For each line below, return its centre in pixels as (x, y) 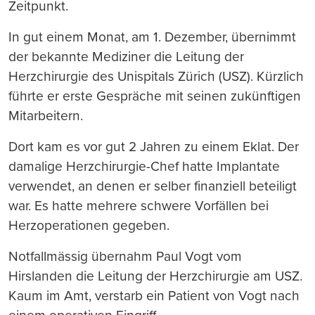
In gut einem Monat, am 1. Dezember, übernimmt (152, 37)
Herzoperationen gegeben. (89, 225)
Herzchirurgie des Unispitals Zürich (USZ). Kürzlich (156, 76)
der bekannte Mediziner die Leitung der (126, 57)
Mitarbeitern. (46, 116)
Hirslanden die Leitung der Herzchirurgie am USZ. (155, 276)
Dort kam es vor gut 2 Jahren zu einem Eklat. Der (154, 147)
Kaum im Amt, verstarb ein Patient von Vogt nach (154, 296)
